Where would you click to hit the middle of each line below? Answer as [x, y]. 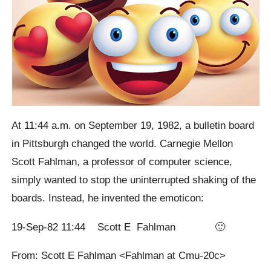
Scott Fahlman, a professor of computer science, [122, 162]
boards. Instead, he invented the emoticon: [108, 198]
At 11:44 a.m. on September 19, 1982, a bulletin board [133, 126]
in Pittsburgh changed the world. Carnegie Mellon [122, 144]
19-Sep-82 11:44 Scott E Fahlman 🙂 [119, 227]
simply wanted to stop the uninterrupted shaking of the [134, 180]
